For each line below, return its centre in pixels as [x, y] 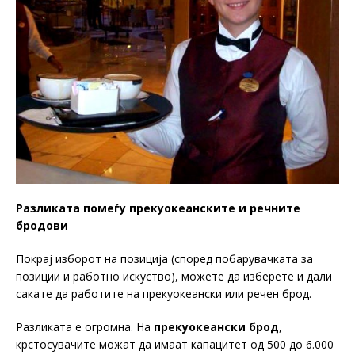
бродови [42, 225]
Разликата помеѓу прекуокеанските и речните [158, 208]
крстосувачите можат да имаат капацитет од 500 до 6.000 [175, 344]
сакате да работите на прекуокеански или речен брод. [164, 293]
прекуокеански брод [215, 326]
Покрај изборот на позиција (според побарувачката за [164, 258]
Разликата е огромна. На [83, 326]
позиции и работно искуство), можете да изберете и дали [174, 276]
